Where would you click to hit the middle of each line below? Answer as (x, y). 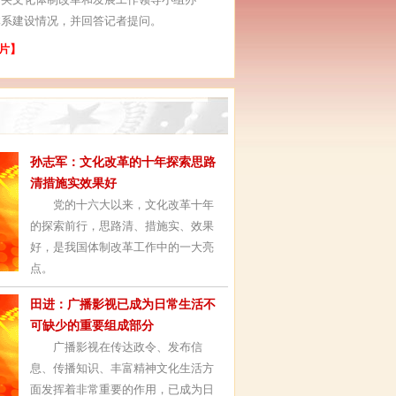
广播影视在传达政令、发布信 (116, 347)
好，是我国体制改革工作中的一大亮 (122, 247)
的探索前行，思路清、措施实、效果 (122, 226)
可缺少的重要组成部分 (92, 326)
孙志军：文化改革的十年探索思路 (123, 162)
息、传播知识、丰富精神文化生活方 (122, 368)
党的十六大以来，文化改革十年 (122, 205)
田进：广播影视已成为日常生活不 (123, 305)
